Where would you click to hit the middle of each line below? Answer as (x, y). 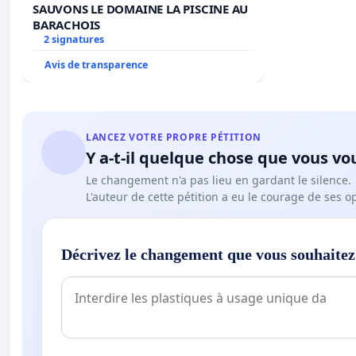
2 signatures (74, 39)
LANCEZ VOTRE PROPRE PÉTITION (174, 137)
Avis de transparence (96, 64)
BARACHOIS (67, 24)
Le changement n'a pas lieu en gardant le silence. (219, 180)
